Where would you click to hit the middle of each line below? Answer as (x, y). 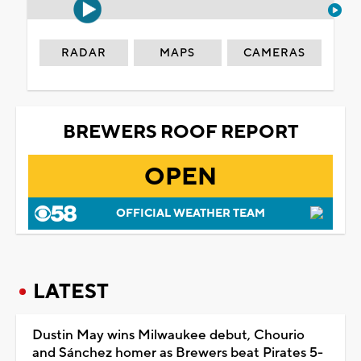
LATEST (71, 291)
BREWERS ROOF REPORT (180, 132)
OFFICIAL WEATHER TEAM (190, 213)
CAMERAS (275, 53)
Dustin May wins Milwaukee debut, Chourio (168, 335)
